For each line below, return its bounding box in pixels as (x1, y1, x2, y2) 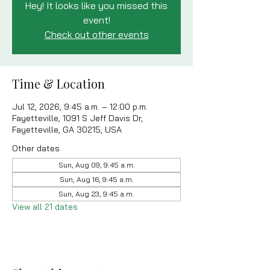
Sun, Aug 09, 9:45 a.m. (58, 160, 135, 169)
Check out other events (44, 28, 149, 40)
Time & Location (12, 75, 105, 92)
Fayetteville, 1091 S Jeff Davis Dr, (12, 113, 143, 124)
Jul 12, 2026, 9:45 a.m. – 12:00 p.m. (12, 101, 148, 112)
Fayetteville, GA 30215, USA (12, 124, 122, 135)
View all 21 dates (12, 201, 78, 212)
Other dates (12, 143, 60, 154)
